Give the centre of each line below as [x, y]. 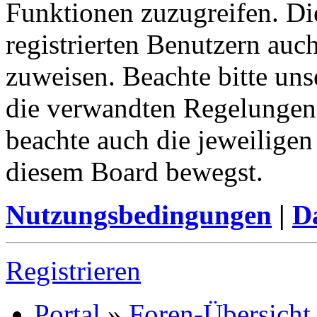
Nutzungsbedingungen [139, 214]
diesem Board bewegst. [134, 171]
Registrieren [73, 270]
